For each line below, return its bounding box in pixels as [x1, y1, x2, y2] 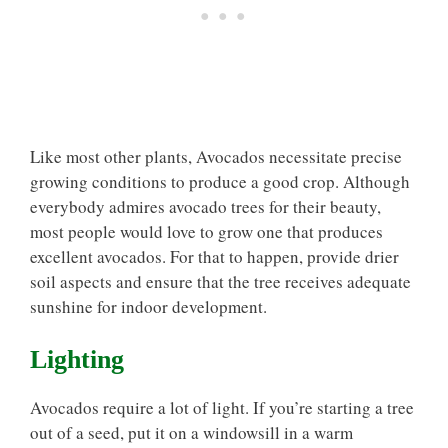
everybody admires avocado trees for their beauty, [30, 194, 381, 218]
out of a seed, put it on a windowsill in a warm [30, 421, 353, 445]
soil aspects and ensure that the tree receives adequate [30, 269, 411, 293]
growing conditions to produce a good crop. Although [30, 169, 410, 193]
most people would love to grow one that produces [30, 219, 383, 243]
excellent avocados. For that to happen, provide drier [30, 244, 399, 268]
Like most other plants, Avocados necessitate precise [30, 144, 402, 168]
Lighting [30, 345, 124, 375]
